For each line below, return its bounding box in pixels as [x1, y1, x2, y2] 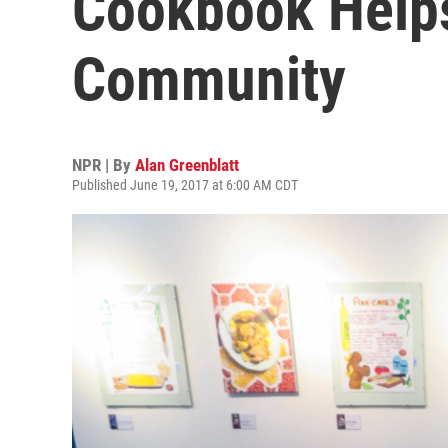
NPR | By [72, 155, 135, 175]
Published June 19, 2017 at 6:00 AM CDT [72, 177, 298, 193]
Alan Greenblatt [135, 155, 239, 175]
